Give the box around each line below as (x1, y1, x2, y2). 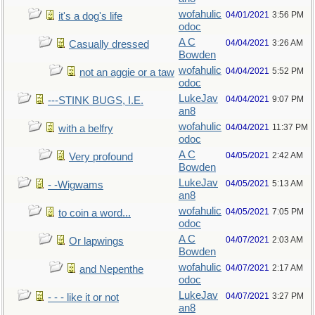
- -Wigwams (48, 179, 103, 191)
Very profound (69, 151, 133, 162)
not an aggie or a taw (79, 67, 174, 78)
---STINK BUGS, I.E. (48, 95, 143, 106)
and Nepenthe (79, 264, 143, 275)
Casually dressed (69, 39, 149, 50)
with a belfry (58, 123, 113, 134)
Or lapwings (69, 236, 124, 247)
